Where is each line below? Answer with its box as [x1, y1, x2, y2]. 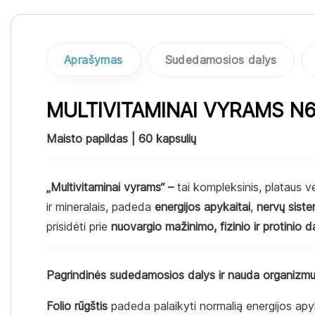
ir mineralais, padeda [46, 200, 155, 214]
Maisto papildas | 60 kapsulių [46, 131, 196, 146]
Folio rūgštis [46, 299, 108, 314]
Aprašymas [64, 53, 123, 67]
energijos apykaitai [155, 200, 250, 214]
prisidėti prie [46, 219, 111, 234]
